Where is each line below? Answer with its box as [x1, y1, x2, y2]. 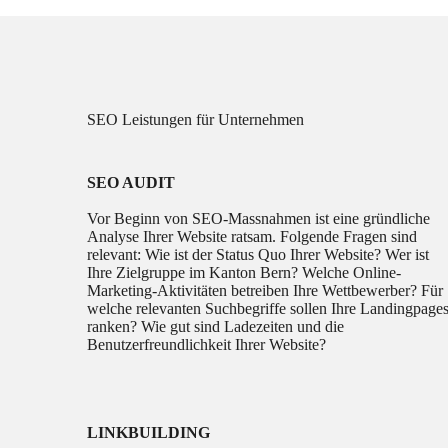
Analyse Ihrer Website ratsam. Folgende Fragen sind [87, 228, 418, 246]
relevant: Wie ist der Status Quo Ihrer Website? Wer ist [87, 246, 430, 264]
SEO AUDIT [87, 174, 176, 192]
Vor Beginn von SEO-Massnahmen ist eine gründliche [87, 210, 431, 228]
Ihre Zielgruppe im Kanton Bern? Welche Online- [87, 264, 402, 282]
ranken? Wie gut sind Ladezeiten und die [87, 318, 345, 336]
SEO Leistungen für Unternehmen [87, 111, 305, 129]
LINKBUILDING [87, 424, 211, 442]
